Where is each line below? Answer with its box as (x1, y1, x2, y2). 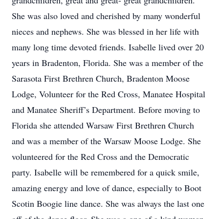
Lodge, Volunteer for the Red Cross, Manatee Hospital (12, 88, 205, 100)
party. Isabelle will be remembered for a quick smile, (12, 166, 199, 178)
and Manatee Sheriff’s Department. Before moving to (12, 104, 200, 115)
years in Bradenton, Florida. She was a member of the (12, 57, 203, 68)
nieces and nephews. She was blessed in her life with (12, 25, 199, 37)
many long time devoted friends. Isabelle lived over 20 (12, 41, 204, 53)
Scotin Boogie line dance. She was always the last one (12, 197, 204, 209)
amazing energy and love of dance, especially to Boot (12, 182, 201, 194)
